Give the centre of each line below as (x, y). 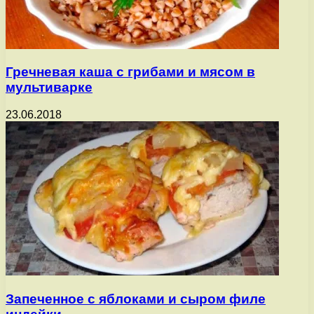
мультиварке (49, 88)
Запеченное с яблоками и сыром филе (136, 299)
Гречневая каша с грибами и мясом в (130, 72)
